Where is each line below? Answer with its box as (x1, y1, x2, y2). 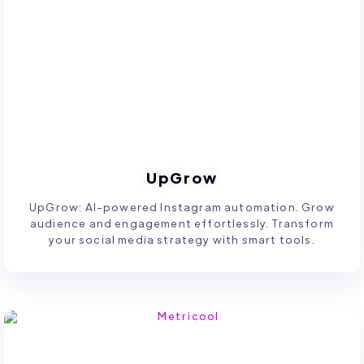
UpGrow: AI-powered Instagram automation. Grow (29, 200, 335, 214)
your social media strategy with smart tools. (49, 232, 315, 247)
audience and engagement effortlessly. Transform (29, 216, 334, 231)
